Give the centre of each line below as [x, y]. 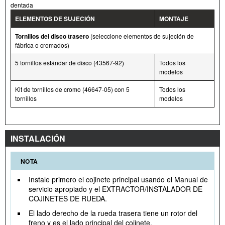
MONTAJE [174, 19]
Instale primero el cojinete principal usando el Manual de [118, 180]
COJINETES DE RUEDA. [68, 199]
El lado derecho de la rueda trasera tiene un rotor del [113, 213]
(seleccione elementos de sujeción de [141, 36]
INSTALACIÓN [38, 139]
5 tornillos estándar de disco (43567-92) [70, 63]
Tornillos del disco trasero [52, 36]
